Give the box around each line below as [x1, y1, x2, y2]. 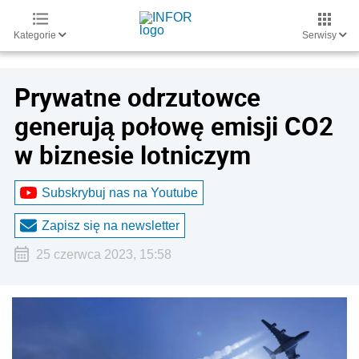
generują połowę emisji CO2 [14, 109, 333, 143]
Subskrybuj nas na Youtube [42, 185, 198, 200]
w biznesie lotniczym [14, 138, 251, 171]
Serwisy [302, 30, 339, 41]
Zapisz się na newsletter [42, 218, 179, 232]
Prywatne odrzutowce [14, 80, 260, 114]
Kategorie [14, 30, 58, 41]
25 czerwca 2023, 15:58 [35, 248, 171, 261]
